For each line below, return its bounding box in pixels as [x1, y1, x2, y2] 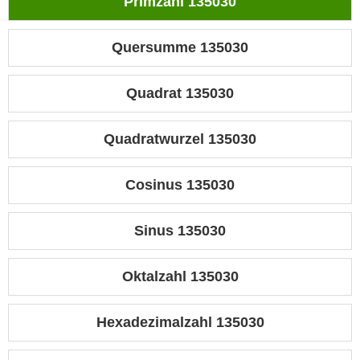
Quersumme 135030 [112, 39, 248, 56]
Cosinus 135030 [125, 177, 235, 194]
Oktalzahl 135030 [121, 268, 239, 285]
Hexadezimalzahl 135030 [96, 314, 264, 331]
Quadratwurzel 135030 [104, 131, 256, 148]
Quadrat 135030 [126, 85, 234, 102]
